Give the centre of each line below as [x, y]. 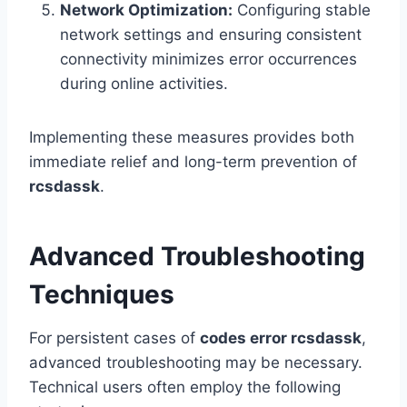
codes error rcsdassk [281, 338]
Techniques [102, 295]
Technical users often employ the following [185, 387]
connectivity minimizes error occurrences [208, 60]
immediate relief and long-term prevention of [193, 162]
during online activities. [144, 84]
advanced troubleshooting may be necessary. [196, 363]
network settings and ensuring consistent [211, 35]
